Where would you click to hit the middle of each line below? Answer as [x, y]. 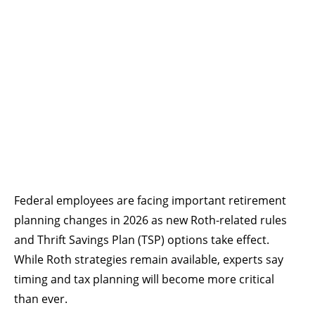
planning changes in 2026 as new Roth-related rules [150, 220]
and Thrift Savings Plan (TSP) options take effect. [142, 240]
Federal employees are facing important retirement [150, 201]
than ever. [41, 299]
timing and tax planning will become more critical [144, 279]
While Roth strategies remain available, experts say [149, 260]
